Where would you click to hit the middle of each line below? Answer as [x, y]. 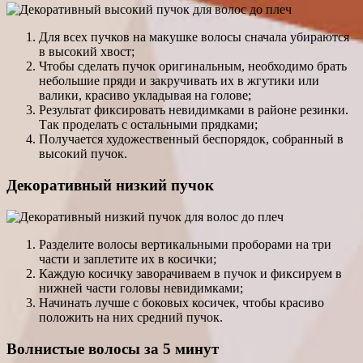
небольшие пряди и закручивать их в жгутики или [179, 81]
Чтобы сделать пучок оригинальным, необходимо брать [193, 66]
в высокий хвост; [87, 52]
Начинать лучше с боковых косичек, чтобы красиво [181, 302]
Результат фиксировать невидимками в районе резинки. [194, 110]
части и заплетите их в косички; [128, 258]
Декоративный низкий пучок [110, 186]
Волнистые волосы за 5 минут [113, 348]
